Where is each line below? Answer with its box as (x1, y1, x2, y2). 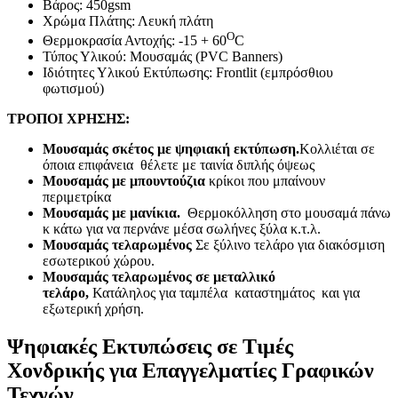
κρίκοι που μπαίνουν (209, 173, 325, 189)
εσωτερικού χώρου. (43, 253, 155, 269)
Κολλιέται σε (299, 141, 375, 157)
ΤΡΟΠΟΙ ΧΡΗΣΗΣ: (7, 111, 130, 127)
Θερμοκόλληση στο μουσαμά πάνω (184, 205, 391, 221)
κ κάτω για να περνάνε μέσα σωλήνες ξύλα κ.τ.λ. (43, 221, 321, 237)
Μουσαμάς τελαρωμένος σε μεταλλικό (43, 269, 275, 285)
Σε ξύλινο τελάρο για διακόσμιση (195, 237, 385, 253)
